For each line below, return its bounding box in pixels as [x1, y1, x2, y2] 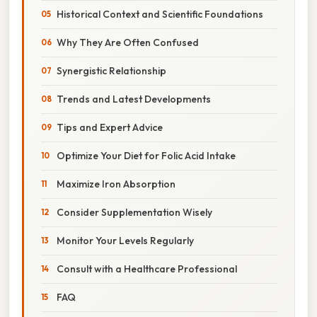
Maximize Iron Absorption [57, 177, 175, 190]
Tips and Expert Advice [57, 120, 163, 134]
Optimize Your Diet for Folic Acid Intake [57, 149, 236, 162]
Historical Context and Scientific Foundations [57, 7, 263, 21]
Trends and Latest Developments [57, 92, 211, 105]
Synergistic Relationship [57, 64, 166, 77]
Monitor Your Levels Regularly [57, 234, 194, 247]
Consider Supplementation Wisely [57, 205, 212, 219]
